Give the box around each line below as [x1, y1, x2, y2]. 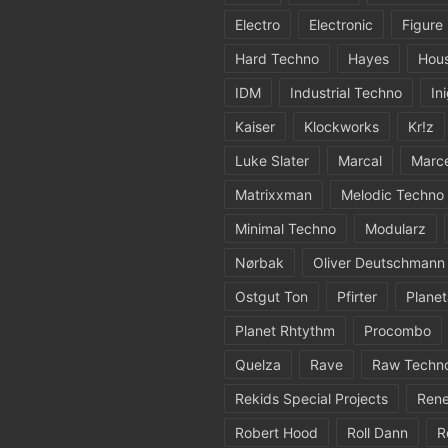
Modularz [365, 220, 426, 237]
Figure [402, 16, 443, 33]
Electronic [309, 16, 373, 33]
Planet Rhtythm [235, 322, 335, 339]
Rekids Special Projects [235, 390, 388, 407]
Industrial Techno [290, 84, 402, 101]
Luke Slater [235, 152, 309, 169]
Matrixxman [235, 186, 312, 203]
